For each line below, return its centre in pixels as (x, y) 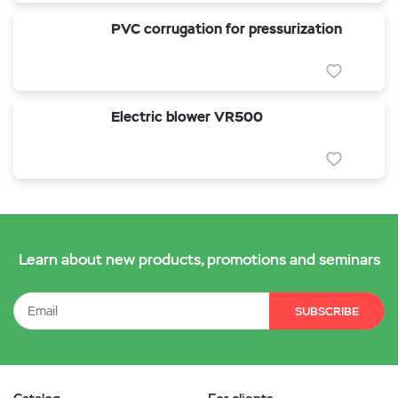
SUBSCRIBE (327, 311)
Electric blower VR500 (187, 117)
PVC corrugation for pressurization (227, 29)
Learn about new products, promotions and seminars (199, 259)
